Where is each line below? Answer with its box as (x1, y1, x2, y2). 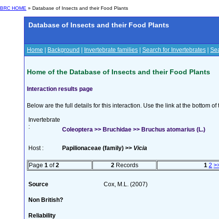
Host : (28, 144, 44, 152)
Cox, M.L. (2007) (104, 180, 148, 188)
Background (47, 46, 80, 53)
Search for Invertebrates (142, 46, 206, 53)
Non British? (28, 196, 63, 203)
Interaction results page (27, 85, 93, 92)
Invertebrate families (84, 46, 138, 53)
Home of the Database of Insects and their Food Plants (27, 67, 210, 76)
